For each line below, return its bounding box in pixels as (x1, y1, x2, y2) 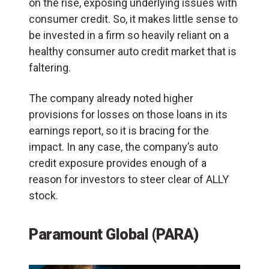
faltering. (29, 61, 71, 74)
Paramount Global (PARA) (29, 225, 199, 244)
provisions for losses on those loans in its (29, 108, 228, 121)
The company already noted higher (29, 92, 193, 105)
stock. (29, 189, 58, 202)
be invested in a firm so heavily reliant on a (29, 29, 229, 42)
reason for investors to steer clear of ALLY (29, 173, 229, 186)
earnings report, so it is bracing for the (29, 124, 209, 138)
